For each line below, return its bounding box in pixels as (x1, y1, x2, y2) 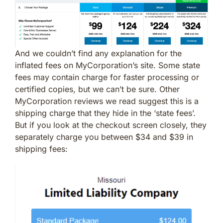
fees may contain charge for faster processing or (15, 72, 199, 83)
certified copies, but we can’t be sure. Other (15, 84, 180, 95)
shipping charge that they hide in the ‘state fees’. (15, 108, 196, 118)
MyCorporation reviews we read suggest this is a (15, 96, 199, 107)
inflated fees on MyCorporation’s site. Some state (15, 60, 200, 71)
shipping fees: (15, 144, 68, 154)
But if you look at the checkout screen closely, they (15, 120, 207, 130)
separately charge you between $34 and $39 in (15, 132, 193, 142)
